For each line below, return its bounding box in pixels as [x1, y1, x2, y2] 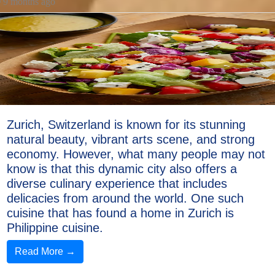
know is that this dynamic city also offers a [7, 162, 237, 176]
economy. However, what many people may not [7, 147, 265, 161]
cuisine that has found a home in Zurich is [7, 206, 234, 220]
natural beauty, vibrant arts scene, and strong [7, 133, 255, 146]
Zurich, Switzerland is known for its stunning [7, 118, 246, 131]
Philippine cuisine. [7, 221, 103, 234]
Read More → [15, 246, 76, 257]
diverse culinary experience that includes [7, 177, 227, 190]
